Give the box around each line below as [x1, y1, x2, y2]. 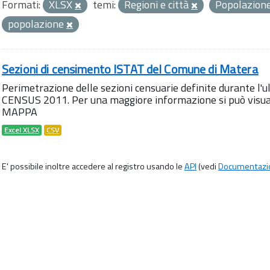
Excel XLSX [4, 125, 39, 136]
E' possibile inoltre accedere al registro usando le [2, 160, 184, 173]
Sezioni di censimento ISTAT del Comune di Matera [2, 60, 259, 78]
